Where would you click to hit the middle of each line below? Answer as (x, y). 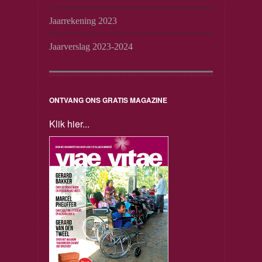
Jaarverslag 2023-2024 (91, 46)
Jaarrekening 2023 (83, 21)
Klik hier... (69, 124)
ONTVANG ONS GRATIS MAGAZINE (108, 100)
